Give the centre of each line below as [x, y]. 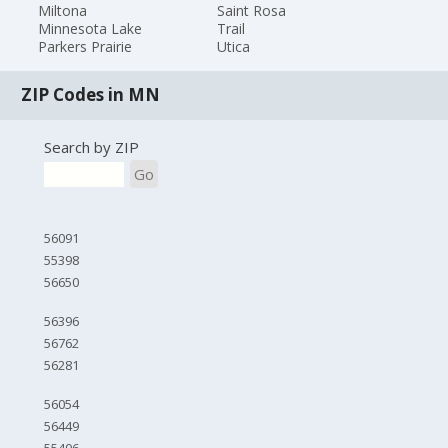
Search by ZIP [91, 147]
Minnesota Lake [90, 28]
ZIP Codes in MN [91, 95]
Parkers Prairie [85, 46]
